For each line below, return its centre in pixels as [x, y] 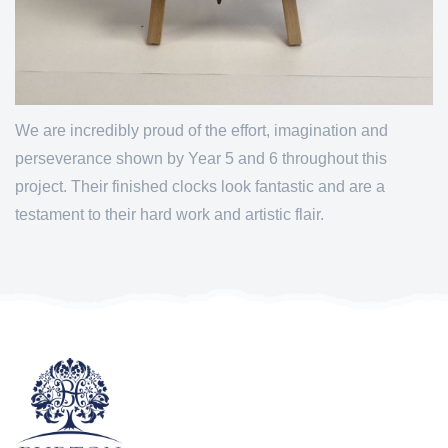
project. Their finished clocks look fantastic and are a [200, 186]
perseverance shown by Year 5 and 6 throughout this [201, 158]
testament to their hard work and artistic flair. [169, 214]
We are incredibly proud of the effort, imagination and [201, 130]
